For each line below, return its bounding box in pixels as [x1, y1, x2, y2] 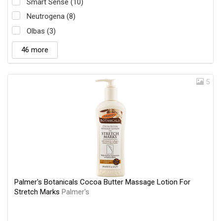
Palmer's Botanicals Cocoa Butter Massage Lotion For [14, 177, 190, 186]
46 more [21, 45, 48, 54]
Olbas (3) [27, 26, 56, 36]
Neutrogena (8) [27, 12, 75, 21]
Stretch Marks [14, 187, 62, 196]
